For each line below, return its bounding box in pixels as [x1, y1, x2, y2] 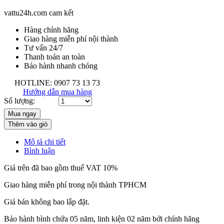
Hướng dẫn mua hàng [22, 87, 92, 96]
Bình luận [24, 146, 55, 155]
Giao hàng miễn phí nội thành [24, 34, 118, 43]
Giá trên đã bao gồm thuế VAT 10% [4, 163, 117, 172]
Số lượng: [4, 96, 35, 105]
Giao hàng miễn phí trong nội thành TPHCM [4, 180, 146, 189]
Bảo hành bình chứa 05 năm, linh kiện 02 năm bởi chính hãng [4, 214, 199, 223]
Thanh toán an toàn [24, 52, 85, 61]
